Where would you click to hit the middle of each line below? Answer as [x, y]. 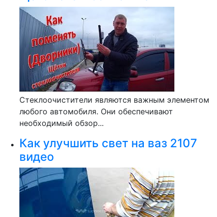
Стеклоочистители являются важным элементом [114, 100]
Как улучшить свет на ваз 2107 [108, 143]
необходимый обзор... [62, 123]
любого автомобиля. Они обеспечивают [96, 111]
